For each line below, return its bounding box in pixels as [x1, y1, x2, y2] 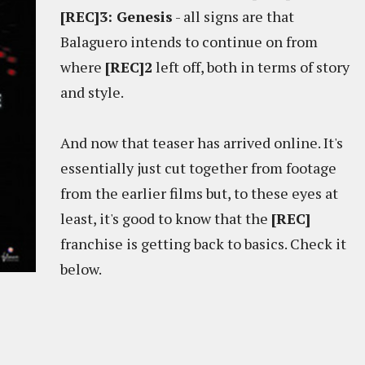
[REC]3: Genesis [60, 7, 173, 26]
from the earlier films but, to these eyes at [60, 183, 338, 203]
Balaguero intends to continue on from [60, 32, 318, 51]
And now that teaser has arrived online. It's [60, 133, 343, 152]
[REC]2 [105, 57, 152, 77]
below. [60, 259, 102, 279]
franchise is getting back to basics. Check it [60, 234, 346, 253]
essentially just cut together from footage [60, 158, 336, 178]
